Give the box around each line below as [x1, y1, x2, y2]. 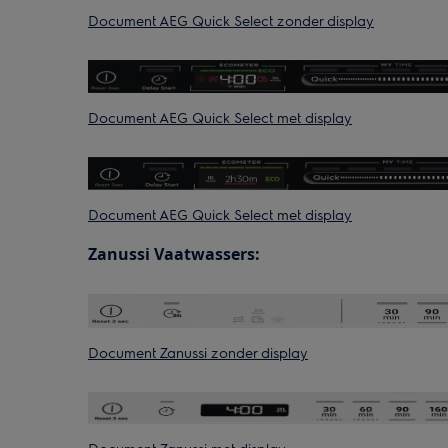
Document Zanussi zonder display [88, 343, 308, 362]
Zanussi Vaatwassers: [88, 243, 260, 266]
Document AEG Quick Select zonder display [88, 11, 374, 30]
